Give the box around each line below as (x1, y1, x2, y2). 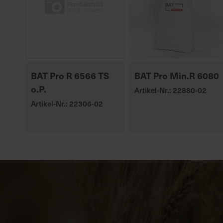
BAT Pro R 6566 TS (31, 69, 109, 82)
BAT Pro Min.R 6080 (134, 69, 219, 82)
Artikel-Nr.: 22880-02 (134, 85, 207, 96)
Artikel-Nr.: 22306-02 (31, 98, 103, 109)
